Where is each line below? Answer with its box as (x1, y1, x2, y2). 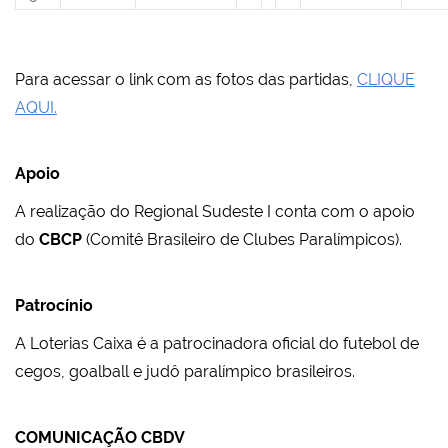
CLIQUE (357, 70, 415, 90)
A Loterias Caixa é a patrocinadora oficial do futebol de (15, 334, 419, 354)
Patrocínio (15, 296, 93, 316)
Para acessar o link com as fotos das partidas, (15, 70, 357, 90)
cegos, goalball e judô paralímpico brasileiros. (15, 362, 355, 382)
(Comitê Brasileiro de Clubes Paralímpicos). (82, 230, 402, 250)
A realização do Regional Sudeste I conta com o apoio (15, 202, 415, 222)
